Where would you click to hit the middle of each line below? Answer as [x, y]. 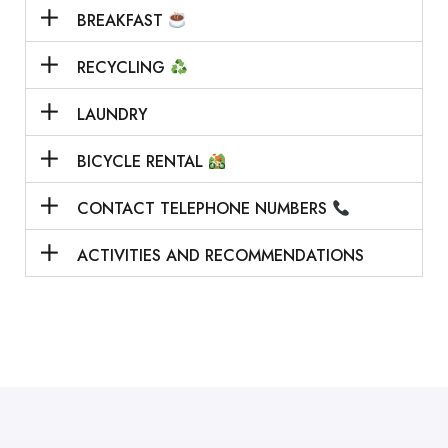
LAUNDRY [112, 114]
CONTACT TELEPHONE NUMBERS [204, 208]
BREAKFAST [122, 20]
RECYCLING [123, 67]
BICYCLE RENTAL [142, 161]
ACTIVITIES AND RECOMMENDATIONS [220, 255]
